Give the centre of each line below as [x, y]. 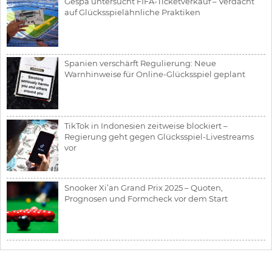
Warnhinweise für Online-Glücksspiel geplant [155, 74]
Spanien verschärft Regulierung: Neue [141, 63]
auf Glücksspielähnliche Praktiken [133, 12]
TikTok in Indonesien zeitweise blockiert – [146, 125]
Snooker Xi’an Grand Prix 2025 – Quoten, [144, 187]
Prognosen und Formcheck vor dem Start [146, 198]
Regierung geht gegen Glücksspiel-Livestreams [159, 136]
